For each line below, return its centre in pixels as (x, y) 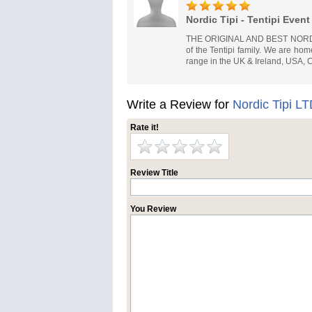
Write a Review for (180, 104)
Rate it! (145, 127)
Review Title (154, 173)
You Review (153, 209)
